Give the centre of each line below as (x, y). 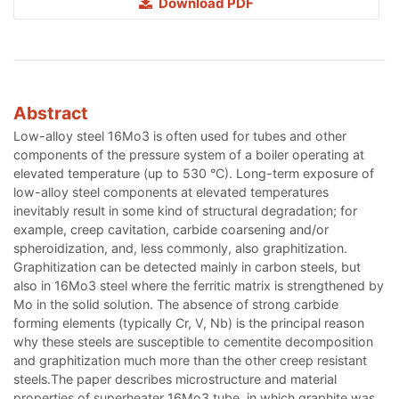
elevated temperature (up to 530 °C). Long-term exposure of (194, 173)
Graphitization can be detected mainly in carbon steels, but (187, 266)
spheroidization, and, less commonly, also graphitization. (180, 248)
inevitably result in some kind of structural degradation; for (185, 210)
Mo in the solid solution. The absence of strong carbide (176, 304)
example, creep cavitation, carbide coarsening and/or (171, 229)
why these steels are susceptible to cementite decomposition (193, 341)
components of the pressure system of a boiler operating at (189, 154)
